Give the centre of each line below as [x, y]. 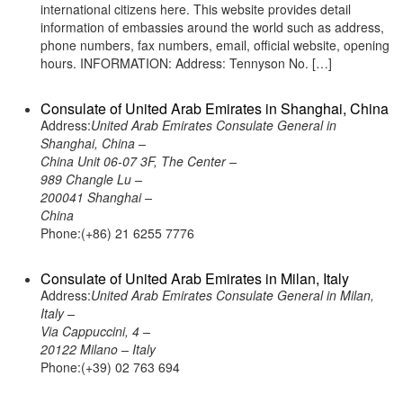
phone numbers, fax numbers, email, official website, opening [215, 45]
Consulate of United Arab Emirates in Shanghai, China [215, 108]
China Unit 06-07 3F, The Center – [139, 161]
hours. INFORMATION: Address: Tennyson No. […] [186, 63]
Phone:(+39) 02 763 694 [110, 367]
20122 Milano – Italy [98, 349]
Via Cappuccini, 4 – [95, 331]
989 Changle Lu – [91, 179]
